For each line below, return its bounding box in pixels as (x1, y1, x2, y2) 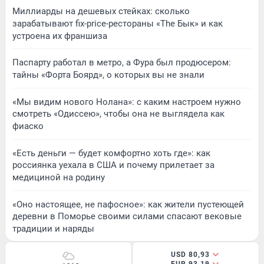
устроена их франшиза (12, 30, 107, 41)
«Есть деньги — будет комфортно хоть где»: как (12, 147, 210, 159)
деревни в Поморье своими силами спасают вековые (12, 210, 242, 222)
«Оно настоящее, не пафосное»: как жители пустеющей (12, 199, 244, 210)
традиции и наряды (12, 223, 94, 234)
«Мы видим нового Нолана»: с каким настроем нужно (12, 96, 241, 107)
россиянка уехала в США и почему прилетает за (12, 159, 214, 170)
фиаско (12, 120, 44, 131)
